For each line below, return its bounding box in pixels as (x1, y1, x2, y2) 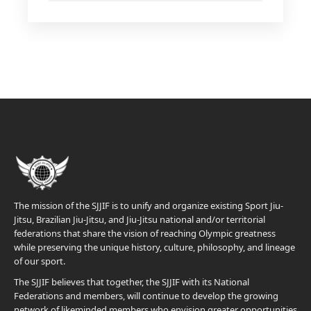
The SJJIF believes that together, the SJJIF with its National (14, 276, 249, 288)
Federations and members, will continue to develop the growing (14, 289, 278, 302)
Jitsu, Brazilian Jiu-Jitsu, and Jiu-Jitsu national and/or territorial (14, 213, 265, 226)
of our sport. (14, 255, 67, 267)
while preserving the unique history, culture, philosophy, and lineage (14, 241, 295, 253)
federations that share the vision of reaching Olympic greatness (14, 227, 276, 239)
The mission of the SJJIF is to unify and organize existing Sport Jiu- (14, 199, 283, 212)
